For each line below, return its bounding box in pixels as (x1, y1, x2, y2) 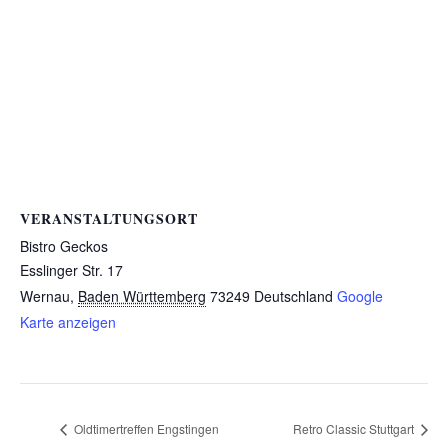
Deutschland (254, 286, 333, 306)
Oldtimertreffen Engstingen (71, 420, 219, 438)
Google (337, 286, 383, 306)
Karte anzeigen (20, 312, 116, 332)
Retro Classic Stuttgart (293, 420, 417, 438)
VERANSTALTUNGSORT (20, 208, 198, 229)
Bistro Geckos (20, 236, 108, 256)
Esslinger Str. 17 (20, 260, 123, 280)
